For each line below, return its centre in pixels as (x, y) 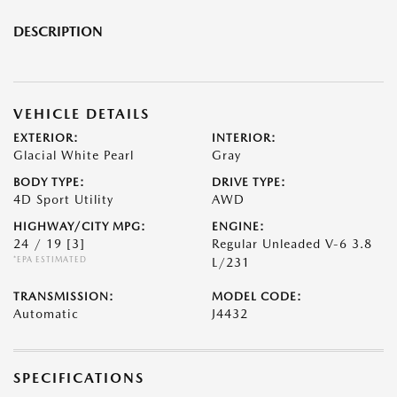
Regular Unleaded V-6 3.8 (292, 244)
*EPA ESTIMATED (50, 259)
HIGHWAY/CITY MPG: (80, 226)
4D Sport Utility (63, 199)
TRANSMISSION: (64, 296)
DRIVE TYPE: (249, 182)
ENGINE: (238, 226)
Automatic (46, 314)
